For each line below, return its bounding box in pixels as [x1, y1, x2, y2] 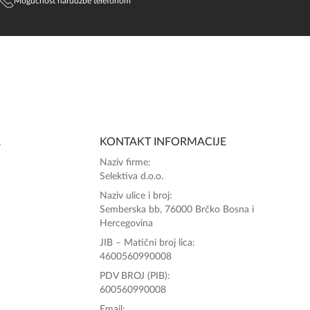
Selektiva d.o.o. [100, 172, 163, 182]
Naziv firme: [100, 158, 151, 168]
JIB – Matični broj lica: [100, 238, 195, 248]
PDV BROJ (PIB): [100, 271, 170, 282]
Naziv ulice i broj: [100, 191, 172, 201]
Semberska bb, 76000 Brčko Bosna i [100, 205, 254, 215]
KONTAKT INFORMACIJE [100, 136, 226, 148]
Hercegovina [100, 219, 153, 229]
